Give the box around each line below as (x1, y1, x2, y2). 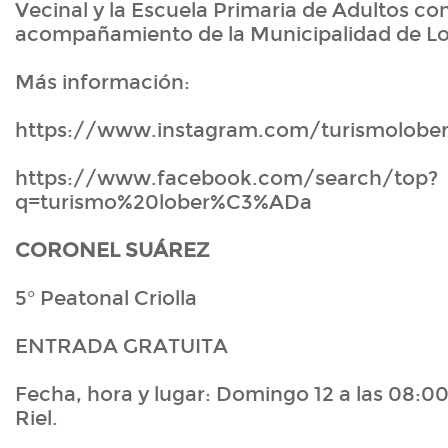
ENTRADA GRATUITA (15, 334, 228, 359)
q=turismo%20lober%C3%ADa (15, 190, 312, 215)
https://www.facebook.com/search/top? (15, 166, 438, 191)
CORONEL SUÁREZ (15, 238, 210, 263)
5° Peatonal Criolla (15, 286, 197, 311)
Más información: (15, 70, 195, 95)
